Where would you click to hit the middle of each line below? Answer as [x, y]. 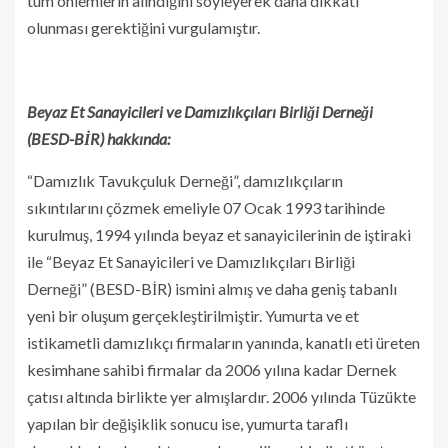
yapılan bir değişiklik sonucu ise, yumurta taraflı [187, 423]
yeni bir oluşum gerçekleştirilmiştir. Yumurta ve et [193, 315]
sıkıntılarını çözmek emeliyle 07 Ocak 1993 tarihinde [206, 207]
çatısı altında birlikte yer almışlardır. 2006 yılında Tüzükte [221, 396]
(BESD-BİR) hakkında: [98, 138]
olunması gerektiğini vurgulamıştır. [145, 27]
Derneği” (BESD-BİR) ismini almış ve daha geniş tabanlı [212, 288]
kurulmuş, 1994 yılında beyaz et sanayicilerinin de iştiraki [219, 234]
